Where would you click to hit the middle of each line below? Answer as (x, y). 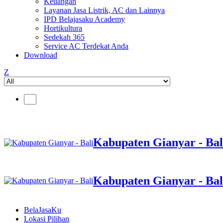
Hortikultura (63, 28)
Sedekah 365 (64, 37)
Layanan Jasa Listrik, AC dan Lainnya (104, 10)
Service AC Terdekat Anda (86, 46)
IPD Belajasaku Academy (84, 19)
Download (41, 55)
